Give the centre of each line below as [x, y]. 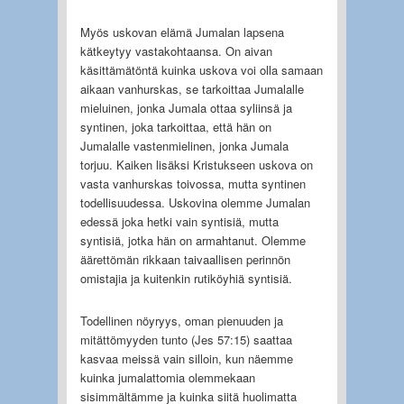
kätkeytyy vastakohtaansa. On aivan [176, 50]
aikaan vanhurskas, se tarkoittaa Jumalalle [192, 88]
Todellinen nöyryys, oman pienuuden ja [181, 320]
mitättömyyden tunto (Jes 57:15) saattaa [186, 339]
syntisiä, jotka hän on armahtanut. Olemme [193, 240]
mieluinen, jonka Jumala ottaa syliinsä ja [186, 107]
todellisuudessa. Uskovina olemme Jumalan [195, 202]
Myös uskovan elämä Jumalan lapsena [182, 32]
